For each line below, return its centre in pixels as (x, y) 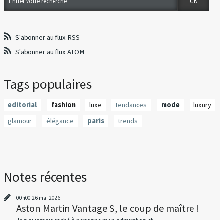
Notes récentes (46, 177)
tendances (131, 104)
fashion (63, 104)
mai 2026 (49, 198)
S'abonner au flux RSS (48, 37)
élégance (60, 121)
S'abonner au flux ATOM (50, 51)
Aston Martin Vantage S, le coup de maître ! (108, 208)
